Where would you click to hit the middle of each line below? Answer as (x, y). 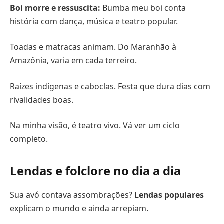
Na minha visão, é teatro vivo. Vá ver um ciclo (95, 126)
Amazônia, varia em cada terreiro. (73, 61)
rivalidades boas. (42, 100)
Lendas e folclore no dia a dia (95, 171)
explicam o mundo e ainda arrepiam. (79, 209)
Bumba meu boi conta (143, 8)
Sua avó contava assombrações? (72, 195)
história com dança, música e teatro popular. (94, 21)
